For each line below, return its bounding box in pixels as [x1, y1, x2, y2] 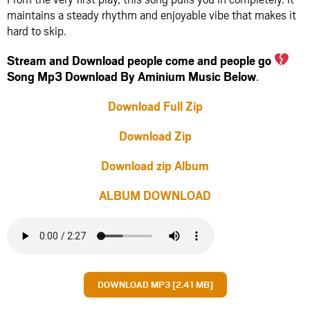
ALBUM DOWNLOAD [99, 187, 211, 204]
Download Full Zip [107, 98, 203, 115]
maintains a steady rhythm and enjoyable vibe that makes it [7, 6, 296, 24]
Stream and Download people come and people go [7, 52, 274, 69]
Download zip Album [101, 157, 209, 174]
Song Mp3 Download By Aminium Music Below [7, 68, 256, 85]
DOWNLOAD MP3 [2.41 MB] [97, 278, 213, 291]
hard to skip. [7, 22, 66, 39]
